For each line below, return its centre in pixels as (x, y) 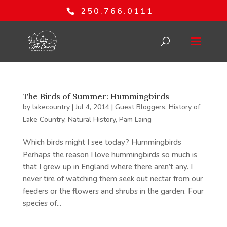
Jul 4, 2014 (92, 107)
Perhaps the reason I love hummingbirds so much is (110, 155)
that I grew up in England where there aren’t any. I (107, 167)
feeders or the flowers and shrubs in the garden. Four (113, 191)
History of (184, 107)
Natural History (91, 119)
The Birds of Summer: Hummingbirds (96, 96)
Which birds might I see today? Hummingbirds (102, 142)
